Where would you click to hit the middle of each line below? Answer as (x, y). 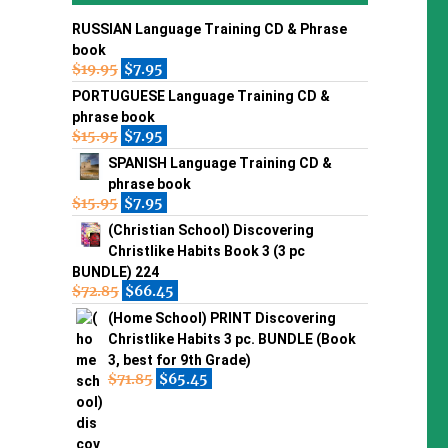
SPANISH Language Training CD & (219, 162)
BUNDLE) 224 (115, 271)
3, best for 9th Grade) (179, 359)
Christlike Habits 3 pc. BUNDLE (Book (231, 338)
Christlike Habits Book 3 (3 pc (206, 250)
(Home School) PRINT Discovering (221, 317)
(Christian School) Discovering (210, 229)
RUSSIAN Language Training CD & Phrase (209, 28)
